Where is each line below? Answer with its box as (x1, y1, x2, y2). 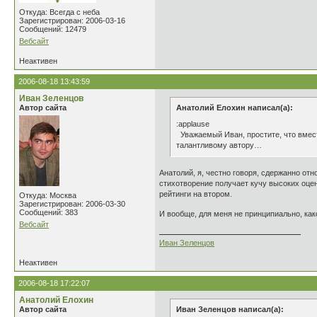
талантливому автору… (176, 141, 262, 149)
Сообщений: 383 (19, 208, 78, 217)
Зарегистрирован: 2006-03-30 (19, 200, 125, 208)
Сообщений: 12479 (19, 25, 86, 33)
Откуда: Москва (19, 191, 76, 200)
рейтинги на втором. (159, 190, 232, 198)
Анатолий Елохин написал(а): (176, 103, 293, 112)
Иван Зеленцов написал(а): (176, 305, 284, 313)
